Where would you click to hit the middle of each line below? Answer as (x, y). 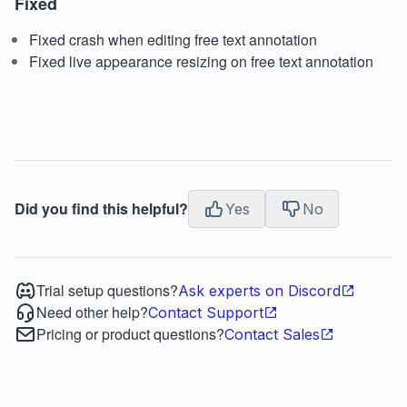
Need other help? (92, 312)
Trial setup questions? (107, 290)
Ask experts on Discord (259, 291)
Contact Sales (272, 334)
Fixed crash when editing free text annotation (173, 40)
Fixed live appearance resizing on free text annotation (201, 61)
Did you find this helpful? (101, 208)
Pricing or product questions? (130, 334)
